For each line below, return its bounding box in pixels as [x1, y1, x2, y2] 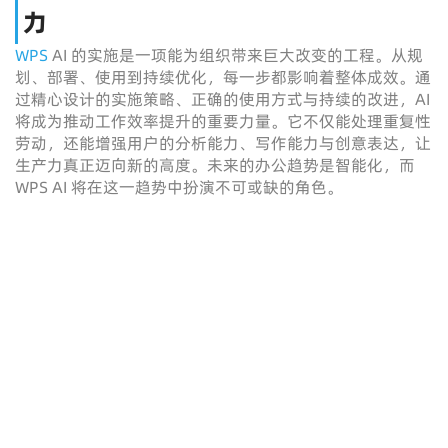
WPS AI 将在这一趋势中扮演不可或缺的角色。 [15, 176, 343, 198]
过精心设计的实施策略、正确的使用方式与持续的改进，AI [15, 88, 430, 110]
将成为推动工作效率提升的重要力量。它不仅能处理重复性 [15, 110, 431, 132]
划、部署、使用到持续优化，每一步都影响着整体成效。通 [15, 66, 431, 88]
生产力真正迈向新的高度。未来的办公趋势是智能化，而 [15, 154, 415, 176]
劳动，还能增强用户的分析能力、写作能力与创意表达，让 [15, 132, 431, 154]
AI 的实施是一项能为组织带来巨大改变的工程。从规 [48, 44, 423, 66]
